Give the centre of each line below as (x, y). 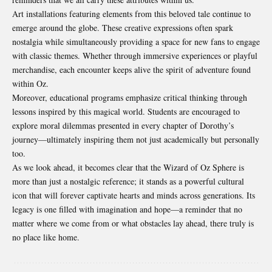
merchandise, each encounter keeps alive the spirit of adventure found (131, 69)
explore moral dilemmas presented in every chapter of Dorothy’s (123, 125)
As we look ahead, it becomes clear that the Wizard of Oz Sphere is (128, 167)
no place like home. (46, 237)
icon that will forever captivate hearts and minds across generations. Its (134, 195)
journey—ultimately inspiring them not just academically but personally (136, 139)
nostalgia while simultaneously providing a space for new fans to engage (136, 41)
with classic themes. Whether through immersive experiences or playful (135, 55)
